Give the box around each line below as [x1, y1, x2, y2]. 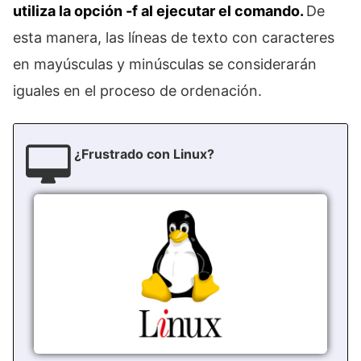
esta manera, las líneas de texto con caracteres [13, 29, 334, 47]
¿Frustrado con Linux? [74, 146, 214, 163]
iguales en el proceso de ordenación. [13, 82, 262, 100]
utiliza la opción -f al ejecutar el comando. [13, 2, 306, 20]
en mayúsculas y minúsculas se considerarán [13, 56, 317, 73]
